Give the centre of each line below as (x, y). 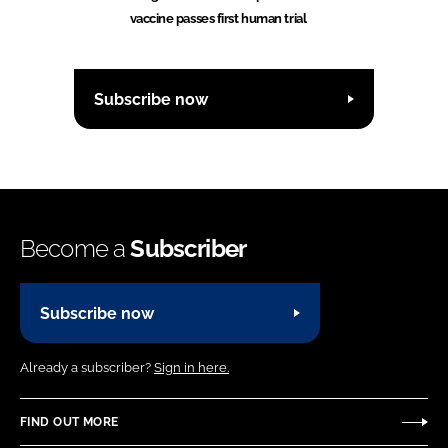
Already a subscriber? (87, 368)
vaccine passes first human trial (218, 19)
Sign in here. (191, 368)
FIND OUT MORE (69, 421)
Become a (75, 249)
